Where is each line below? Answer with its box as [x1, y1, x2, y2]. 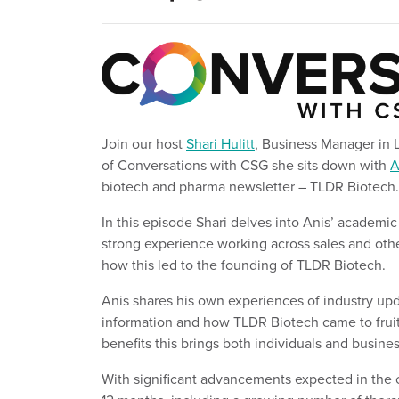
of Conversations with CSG [102, 155, 272, 175]
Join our [102, 134, 156, 154]
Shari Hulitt [186, 134, 255, 154]
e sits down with [286, 155, 390, 175]
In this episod [102, 212, 184, 232]
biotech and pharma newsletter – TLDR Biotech [102, 176, 395, 197]
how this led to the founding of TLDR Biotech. [102, 255, 386, 275]
